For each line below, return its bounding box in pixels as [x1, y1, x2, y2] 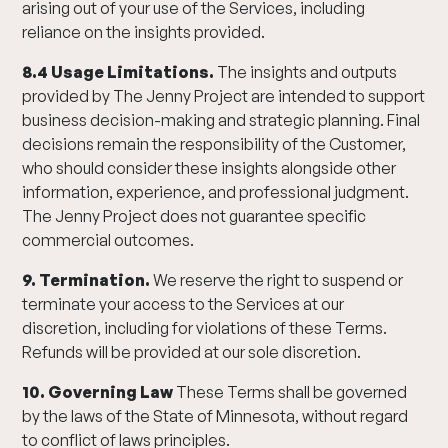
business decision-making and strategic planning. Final [22, 110, 421, 130]
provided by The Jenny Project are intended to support [22, 86, 426, 106]
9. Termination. [22, 270, 151, 290]
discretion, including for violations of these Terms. [22, 318, 388, 338]
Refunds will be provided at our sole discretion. [22, 342, 362, 362]
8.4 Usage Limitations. [22, 62, 218, 82]
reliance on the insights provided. [22, 22, 266, 42]
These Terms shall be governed [173, 382, 408, 402]
